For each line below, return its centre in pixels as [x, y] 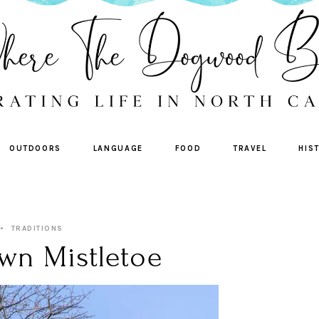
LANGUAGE [118, 148]
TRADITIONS [37, 228]
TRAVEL [250, 148]
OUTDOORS [35, 148]
